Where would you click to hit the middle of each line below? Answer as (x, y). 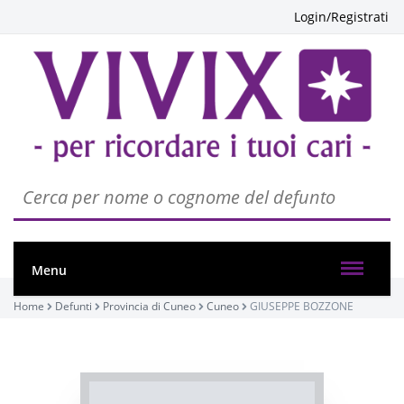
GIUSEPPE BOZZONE (302, 306)
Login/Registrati (341, 17)
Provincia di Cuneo (149, 306)
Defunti (73, 306)
